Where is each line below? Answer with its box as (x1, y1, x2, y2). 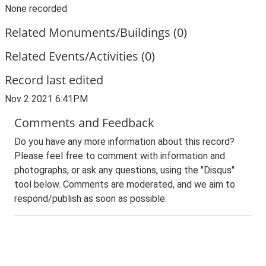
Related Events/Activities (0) (5, 48, 155, 64)
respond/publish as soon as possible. (14, 193, 167, 204)
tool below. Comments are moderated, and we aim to (14, 179, 235, 190)
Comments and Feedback (14, 115, 154, 131)
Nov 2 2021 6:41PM (5, 93, 88, 104)
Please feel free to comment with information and (14, 150, 225, 161)
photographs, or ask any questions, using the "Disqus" (14, 164, 235, 176)
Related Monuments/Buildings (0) (5, 24, 187, 40)
